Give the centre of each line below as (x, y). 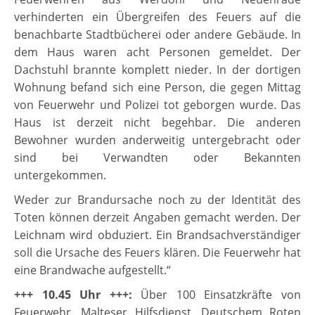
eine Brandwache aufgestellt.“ (92, 270)
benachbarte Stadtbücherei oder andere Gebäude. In (157, 35)
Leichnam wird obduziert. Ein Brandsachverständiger (157, 235)
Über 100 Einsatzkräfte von (221, 295)
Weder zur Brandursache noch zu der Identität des (157, 200)
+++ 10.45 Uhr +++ (71, 295)
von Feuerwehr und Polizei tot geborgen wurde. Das (157, 105)
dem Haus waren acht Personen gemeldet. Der (157, 52)
